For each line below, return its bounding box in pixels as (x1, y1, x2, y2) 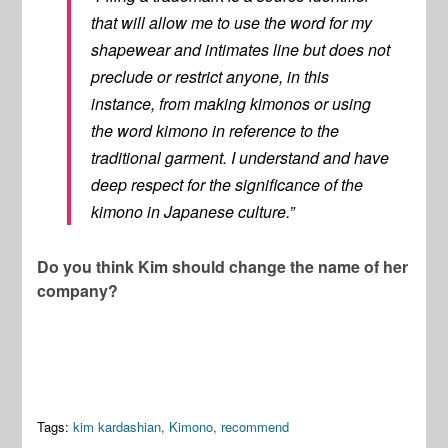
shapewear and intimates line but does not (91, 37, 391, 61)
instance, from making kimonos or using (91, 91, 372, 115)
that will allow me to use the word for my (91, 10, 373, 34)
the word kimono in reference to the (91, 118, 340, 142)
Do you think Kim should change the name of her (37, 254, 409, 278)
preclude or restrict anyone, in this (91, 64, 330, 88)
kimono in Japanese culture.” (91, 199, 295, 223)
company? (37, 278, 119, 302)
